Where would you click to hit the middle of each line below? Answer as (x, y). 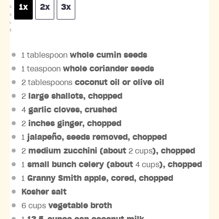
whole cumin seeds (107, 55)
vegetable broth (79, 206)
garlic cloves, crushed (71, 110)
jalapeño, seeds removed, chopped (96, 137)
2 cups (141, 151)
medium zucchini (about (77, 151)
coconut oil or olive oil (118, 82)
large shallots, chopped (74, 96)
